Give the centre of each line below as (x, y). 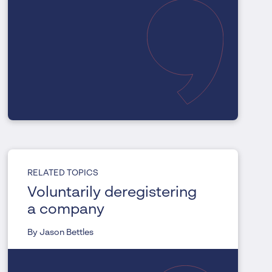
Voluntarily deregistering (112, 193)
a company (66, 210)
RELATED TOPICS (63, 173)
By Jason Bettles (61, 233)
